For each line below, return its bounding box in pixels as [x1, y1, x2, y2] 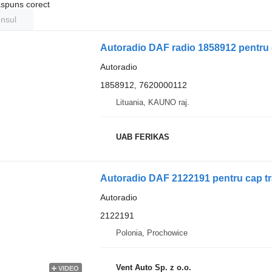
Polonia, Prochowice [115, 228, 188, 237]
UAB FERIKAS [115, 132, 169, 141]
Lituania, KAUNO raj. [115, 97, 189, 107]
